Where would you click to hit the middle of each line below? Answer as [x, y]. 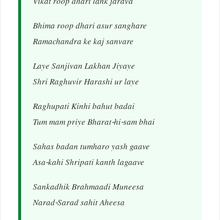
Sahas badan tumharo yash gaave [91, 148]
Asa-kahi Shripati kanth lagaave [89, 164]
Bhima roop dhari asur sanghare [90, 27]
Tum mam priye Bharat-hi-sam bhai [94, 124]
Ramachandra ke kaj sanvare [83, 43]
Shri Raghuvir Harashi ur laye [86, 83]
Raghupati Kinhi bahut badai [84, 108]
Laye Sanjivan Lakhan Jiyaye [84, 68]
